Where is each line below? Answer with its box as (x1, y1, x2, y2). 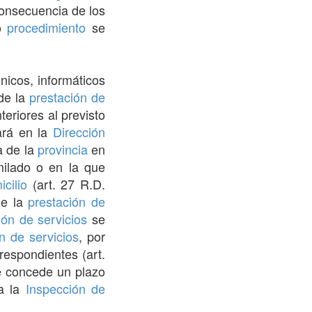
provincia (37, 139, 88, 158)
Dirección (53, 122, 106, 141)
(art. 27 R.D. (27, 174, 106, 193)
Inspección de (25, 279, 106, 297)
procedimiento (7, 17, 86, 36)
